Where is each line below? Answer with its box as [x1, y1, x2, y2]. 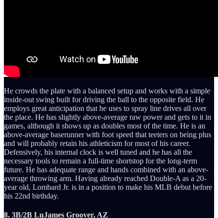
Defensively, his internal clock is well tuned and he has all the [4, 148, 192, 157]
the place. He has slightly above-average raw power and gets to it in [4, 113, 211, 122]
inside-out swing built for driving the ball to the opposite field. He [4, 95, 204, 104]
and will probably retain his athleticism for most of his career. [4, 139, 190, 148]
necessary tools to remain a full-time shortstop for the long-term [4, 157, 197, 165]
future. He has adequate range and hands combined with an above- [4, 165, 208, 174]
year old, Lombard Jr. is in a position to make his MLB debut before [4, 183, 212, 192]
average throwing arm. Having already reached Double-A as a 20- [4, 174, 206, 183]
